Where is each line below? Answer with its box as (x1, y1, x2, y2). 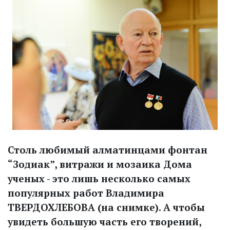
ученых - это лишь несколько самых (8, 171, 190, 185)
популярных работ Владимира (8, 186, 164, 199)
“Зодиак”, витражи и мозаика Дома (8, 157, 192, 170)
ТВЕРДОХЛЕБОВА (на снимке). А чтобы (8, 200, 205, 214)
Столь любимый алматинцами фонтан (8, 143, 207, 156)
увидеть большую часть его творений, (8, 215, 201, 228)
